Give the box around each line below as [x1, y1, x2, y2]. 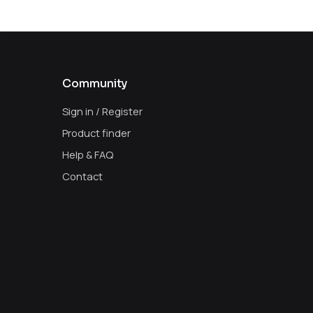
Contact [62, 169, 103, 184]
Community [62, 76, 128, 92]
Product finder [62, 125, 131, 140]
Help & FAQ [62, 147, 114, 162]
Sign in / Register [62, 103, 143, 118]
